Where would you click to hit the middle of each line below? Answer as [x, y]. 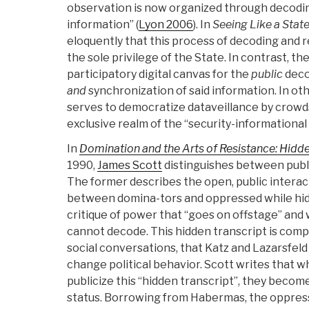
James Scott [130, 166]
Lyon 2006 [166, 25]
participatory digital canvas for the [159, 74]
